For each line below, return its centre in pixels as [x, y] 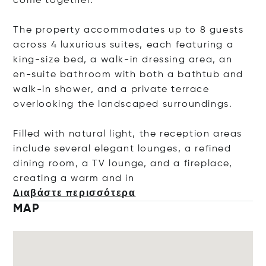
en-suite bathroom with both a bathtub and [129, 75]
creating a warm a [61, 179]
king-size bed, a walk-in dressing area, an [123, 60]
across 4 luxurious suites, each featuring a [123, 45]
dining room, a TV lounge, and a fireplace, [123, 164]
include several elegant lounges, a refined [122, 149]
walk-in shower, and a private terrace [111, 90]
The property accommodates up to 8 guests [129, 30]
